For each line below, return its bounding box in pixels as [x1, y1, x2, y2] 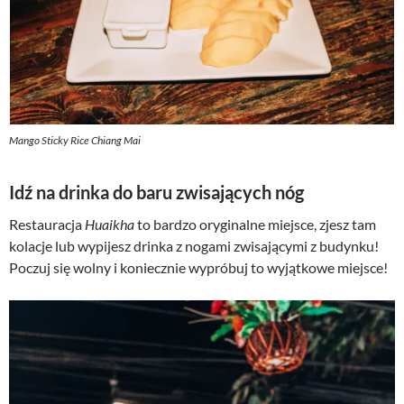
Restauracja [9, 216, 85, 234]
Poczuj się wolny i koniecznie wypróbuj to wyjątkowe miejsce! [9, 259, 388, 277]
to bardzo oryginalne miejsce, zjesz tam [137, 216, 376, 234]
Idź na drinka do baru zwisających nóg [9, 181, 304, 204]
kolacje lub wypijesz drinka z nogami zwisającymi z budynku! [9, 237, 379, 255]
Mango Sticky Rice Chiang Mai [9, 133, 141, 148]
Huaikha [85, 216, 137, 234]
